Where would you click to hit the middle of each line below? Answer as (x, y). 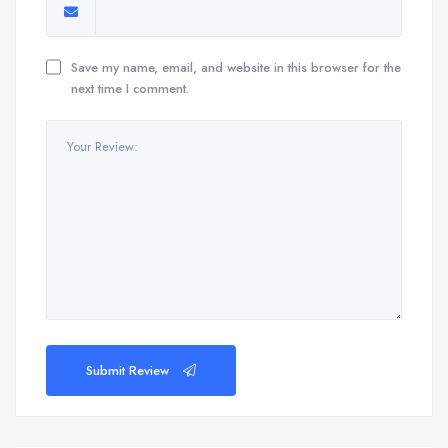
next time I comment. (129, 89)
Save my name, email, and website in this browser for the (235, 68)
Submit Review (129, 370)
